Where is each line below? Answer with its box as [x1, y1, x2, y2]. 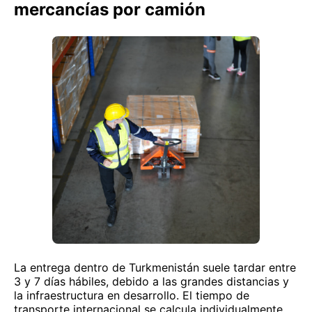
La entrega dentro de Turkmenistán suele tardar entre [14, 260, 296, 274]
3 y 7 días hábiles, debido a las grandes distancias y [14, 274, 289, 288]
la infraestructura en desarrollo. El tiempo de [14, 288, 249, 302]
